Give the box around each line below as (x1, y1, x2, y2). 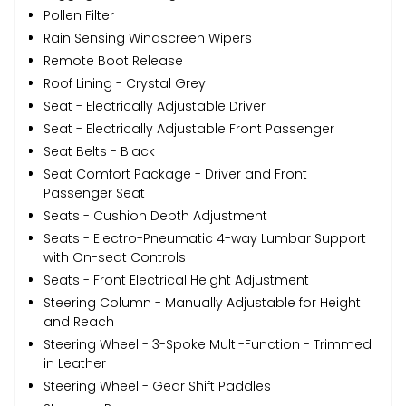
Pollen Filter (43, 5, 114, 24)
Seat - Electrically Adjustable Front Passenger (43, 119, 334, 138)
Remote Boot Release (43, 51, 183, 70)
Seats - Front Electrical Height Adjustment (43, 270, 309, 289)
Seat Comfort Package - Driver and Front (43, 164, 307, 183)
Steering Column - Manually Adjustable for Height (43, 293, 361, 312)
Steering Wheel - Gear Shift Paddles (43, 376, 271, 395)
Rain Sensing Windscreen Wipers (43, 28, 252, 47)
